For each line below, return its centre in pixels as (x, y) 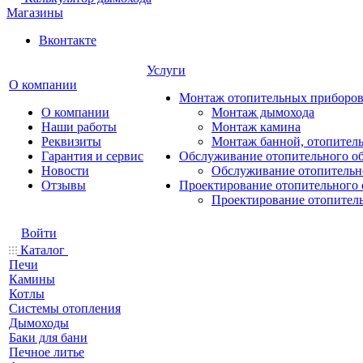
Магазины (35, 13)
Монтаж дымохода (263, 112)
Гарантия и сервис (92, 156)
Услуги (166, 70)
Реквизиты (71, 141)
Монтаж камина (256, 127)
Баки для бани (48, 337)
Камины (32, 279)
